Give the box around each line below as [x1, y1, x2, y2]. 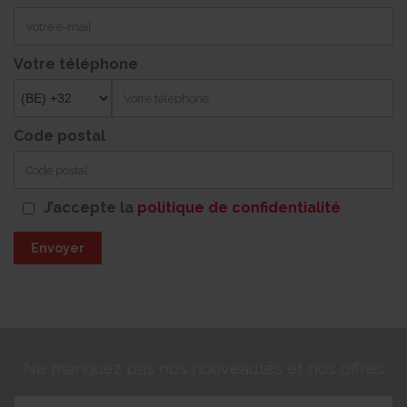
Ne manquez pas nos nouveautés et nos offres [23, 359, 384, 379]
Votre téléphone [14, 55, 138, 74]
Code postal [14, 127, 105, 145]
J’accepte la [44, 199, 137, 217]
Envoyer [31, 241, 84, 256]
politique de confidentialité [137, 199, 341, 217]
